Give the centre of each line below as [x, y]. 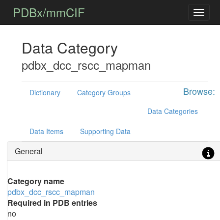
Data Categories [172, 111]
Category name [36, 181]
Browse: [199, 91]
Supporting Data [105, 131]
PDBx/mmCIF [49, 12]
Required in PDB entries [52, 203]
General [28, 151]
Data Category [69, 47]
